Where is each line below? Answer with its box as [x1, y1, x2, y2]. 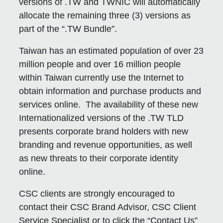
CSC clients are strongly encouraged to [19, 188, 175, 199]
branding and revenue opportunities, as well [19, 139, 193, 150]
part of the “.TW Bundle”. [19, 23, 117, 34]
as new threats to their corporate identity [19, 153, 179, 163]
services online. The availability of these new [19, 99, 199, 110]
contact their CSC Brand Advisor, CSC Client [19, 202, 197, 212]
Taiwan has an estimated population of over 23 [19, 45, 204, 56]
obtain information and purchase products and [19, 86, 202, 96]
